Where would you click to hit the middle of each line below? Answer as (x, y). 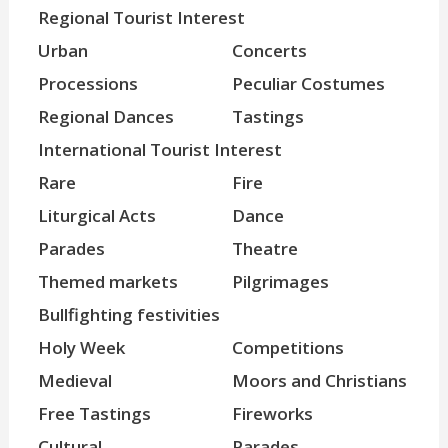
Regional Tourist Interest (141, 17)
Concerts (270, 50)
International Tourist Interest (160, 149)
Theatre (265, 248)
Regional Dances (106, 116)
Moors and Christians (320, 380)
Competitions (288, 347)
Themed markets (108, 281)
